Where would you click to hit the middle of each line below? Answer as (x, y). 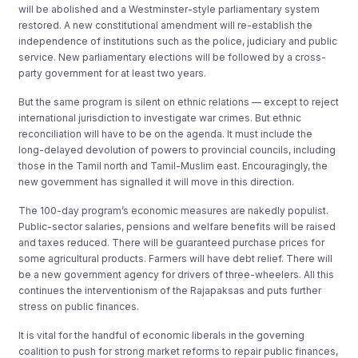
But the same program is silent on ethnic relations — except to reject (179, 101)
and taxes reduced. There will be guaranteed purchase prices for (172, 242)
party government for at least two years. (113, 73)
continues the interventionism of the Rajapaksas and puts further (170, 290)
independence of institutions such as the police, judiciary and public (178, 41)
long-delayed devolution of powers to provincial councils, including (177, 149)
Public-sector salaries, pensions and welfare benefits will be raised (177, 226)
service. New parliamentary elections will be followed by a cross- (173, 57)
